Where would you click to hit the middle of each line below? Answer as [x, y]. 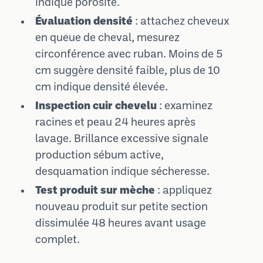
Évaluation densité [84, 22]
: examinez [185, 107]
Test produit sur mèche [95, 191]
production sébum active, [100, 156]
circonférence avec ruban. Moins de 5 [129, 55]
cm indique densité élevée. [102, 88]
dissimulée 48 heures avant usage [121, 224]
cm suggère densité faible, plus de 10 [128, 71]
